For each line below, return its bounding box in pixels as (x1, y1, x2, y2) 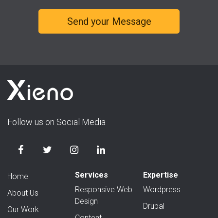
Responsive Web (75, 185, 133, 195)
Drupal (143, 201, 164, 211)
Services (75, 170, 109, 180)
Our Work (7, 205, 39, 215)
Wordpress (143, 185, 181, 195)
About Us (7, 188, 38, 198)
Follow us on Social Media (7, 117, 106, 127)
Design (75, 197, 98, 206)
